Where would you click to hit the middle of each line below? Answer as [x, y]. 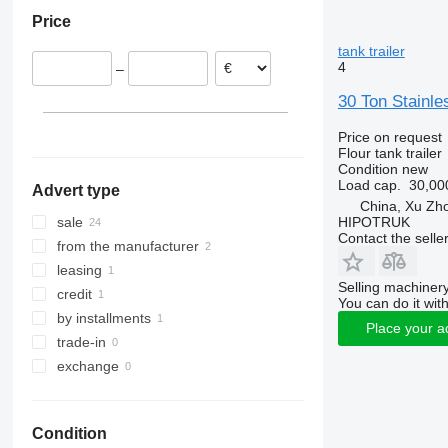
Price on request [389, 136]
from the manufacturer [127, 246]
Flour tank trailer [389, 152]
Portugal [132, 26]
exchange [87, 366]
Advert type [75, 191]
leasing [79, 270]
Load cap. [369, 184]
